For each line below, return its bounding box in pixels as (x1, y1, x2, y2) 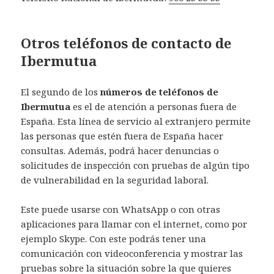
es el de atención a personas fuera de (70, 100, 237, 113)
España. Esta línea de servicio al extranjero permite (21, 114, 251, 127)
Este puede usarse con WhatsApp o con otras (21, 202, 221, 215)
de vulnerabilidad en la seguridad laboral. (21, 173, 209, 186)
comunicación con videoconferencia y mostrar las (21, 246, 243, 259)
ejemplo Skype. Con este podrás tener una (21, 232, 207, 245)
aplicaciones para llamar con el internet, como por (21, 217, 248, 230)
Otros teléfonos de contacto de (21, 33, 232, 52)
